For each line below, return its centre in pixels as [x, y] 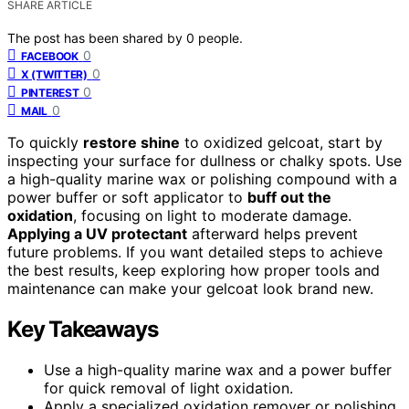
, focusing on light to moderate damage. [212, 215]
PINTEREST [50, 92]
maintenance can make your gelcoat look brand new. [190, 288]
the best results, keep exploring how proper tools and [194, 270]
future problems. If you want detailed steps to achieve [195, 252]
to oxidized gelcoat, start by [281, 142]
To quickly [45, 142]
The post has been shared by [97, 37]
